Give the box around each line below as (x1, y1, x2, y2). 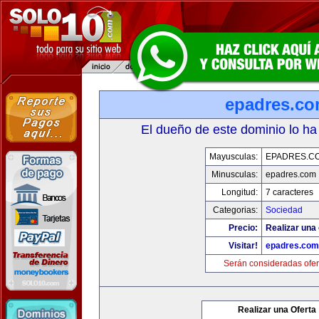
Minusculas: (211, 169, 258, 179)
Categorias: (212, 205, 258, 215)
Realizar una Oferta (238, 305, 316, 315)
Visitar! (228, 241, 258, 251)
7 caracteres (265, 187, 313, 197)
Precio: (228, 223, 258, 233)
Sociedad (265, 205, 303, 215)
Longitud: (221, 187, 258, 197)
